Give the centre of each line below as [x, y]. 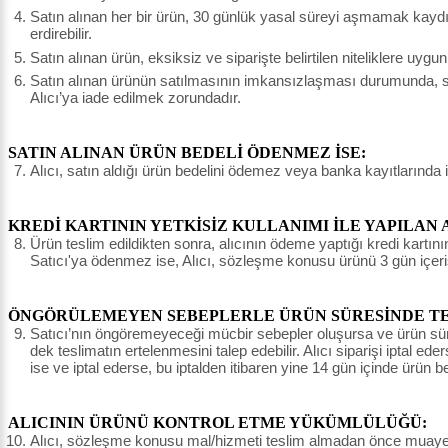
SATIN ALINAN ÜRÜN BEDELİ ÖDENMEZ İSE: [187, 153]
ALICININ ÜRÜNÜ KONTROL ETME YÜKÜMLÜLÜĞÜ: [217, 423]
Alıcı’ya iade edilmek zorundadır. [135, 98]
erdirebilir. [61, 34]
